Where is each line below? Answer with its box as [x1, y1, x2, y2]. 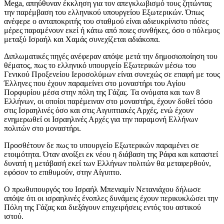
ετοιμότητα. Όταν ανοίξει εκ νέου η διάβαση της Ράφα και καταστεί [4, 149, 218, 158]
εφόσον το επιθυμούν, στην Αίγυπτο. [4, 167, 121, 176]
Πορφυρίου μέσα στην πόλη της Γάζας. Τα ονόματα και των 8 [4, 87, 200, 96]
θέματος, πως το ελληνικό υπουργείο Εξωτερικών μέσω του [4, 60, 196, 69]
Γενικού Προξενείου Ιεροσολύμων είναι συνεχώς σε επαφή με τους [4, 69, 220, 78]
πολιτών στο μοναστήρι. [4, 123, 81, 132]
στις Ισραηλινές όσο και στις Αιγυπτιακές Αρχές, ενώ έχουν [4, 105, 193, 114]
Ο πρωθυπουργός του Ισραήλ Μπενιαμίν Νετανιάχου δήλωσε [4, 184, 201, 193]
